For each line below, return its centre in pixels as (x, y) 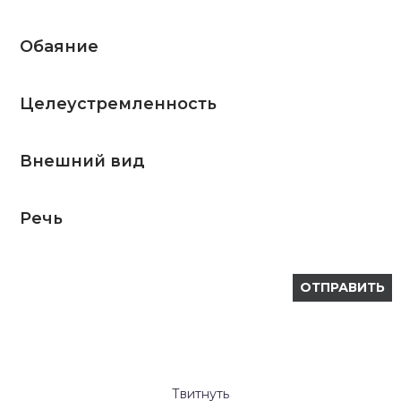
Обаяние (59, 46)
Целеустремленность (118, 103)
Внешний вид (82, 161)
